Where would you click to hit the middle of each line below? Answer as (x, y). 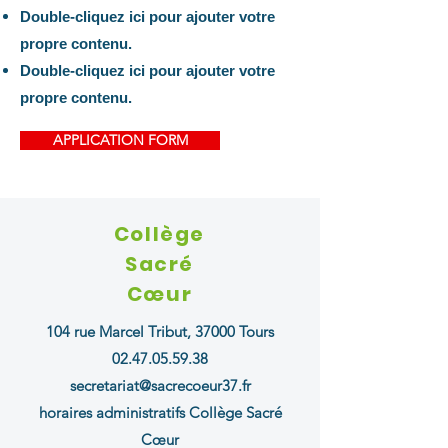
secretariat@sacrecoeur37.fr (160, 385)
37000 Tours (234, 331)
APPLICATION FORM (120, 140)
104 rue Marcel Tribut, (120, 331)
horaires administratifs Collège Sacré (160, 412)
